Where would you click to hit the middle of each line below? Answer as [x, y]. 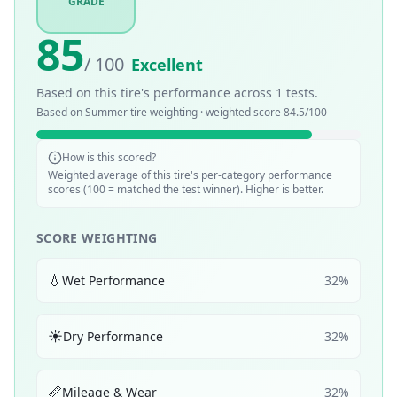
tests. [300, 93]
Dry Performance [113, 336]
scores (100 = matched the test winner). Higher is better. [186, 189]
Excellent [167, 65]
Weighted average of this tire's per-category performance [190, 175]
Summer [106, 112]
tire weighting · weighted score [206, 112]
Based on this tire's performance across [156, 93]
